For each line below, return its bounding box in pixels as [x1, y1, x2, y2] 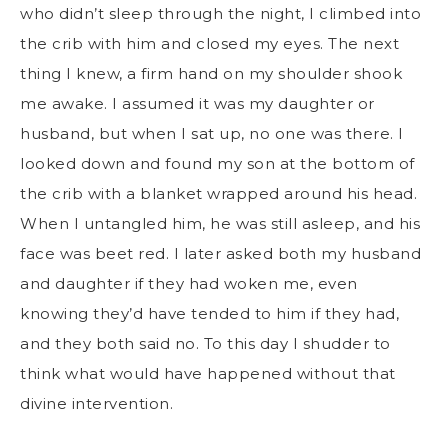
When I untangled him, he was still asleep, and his [20, 213, 420, 233]
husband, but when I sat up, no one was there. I [20, 123, 404, 143]
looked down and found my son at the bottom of [20, 153, 415, 173]
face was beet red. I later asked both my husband [20, 243, 421, 263]
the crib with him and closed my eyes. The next [20, 33, 399, 53]
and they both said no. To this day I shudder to [20, 333, 391, 353]
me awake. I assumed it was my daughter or [20, 93, 375, 113]
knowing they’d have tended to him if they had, [20, 303, 399, 323]
